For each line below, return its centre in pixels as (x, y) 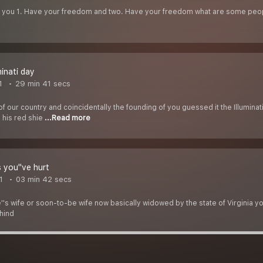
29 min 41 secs (42, 84)
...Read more (68, 118)
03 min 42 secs (43, 180)
